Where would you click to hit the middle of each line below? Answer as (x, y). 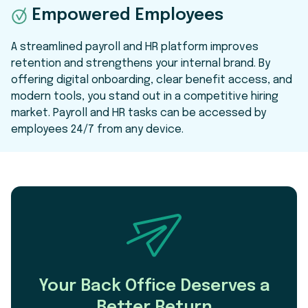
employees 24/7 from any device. (97, 130)
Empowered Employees (128, 16)
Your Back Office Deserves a (154, 286)
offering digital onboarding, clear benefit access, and (152, 80)
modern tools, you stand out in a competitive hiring (145, 97)
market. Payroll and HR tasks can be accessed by (139, 113)
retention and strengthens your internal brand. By (141, 64)
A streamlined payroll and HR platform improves (135, 47)
